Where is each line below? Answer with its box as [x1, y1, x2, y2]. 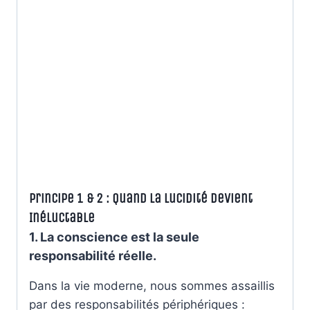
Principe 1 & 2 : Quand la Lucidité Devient [29, 190, 253, 206]
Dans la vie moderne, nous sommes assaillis [29, 278, 275, 293]
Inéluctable [29, 210, 95, 226]
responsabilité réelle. [29, 248, 156, 263]
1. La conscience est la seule [29, 229, 199, 244]
